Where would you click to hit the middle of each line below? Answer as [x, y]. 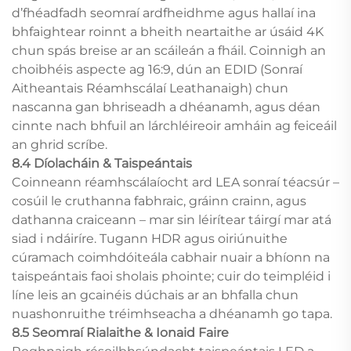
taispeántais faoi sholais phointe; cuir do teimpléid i [171, 276]
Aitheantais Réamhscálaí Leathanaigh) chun [150, 88]
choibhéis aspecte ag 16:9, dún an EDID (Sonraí [157, 69]
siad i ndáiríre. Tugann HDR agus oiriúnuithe [150, 238]
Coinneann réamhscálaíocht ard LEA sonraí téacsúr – [175, 182]
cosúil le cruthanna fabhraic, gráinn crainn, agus [159, 201]
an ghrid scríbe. [60, 144]
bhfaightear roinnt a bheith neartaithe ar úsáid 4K [168, 31]
